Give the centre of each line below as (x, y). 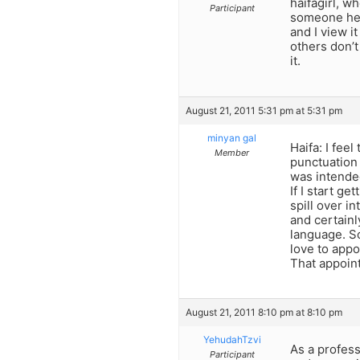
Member (232, 152)
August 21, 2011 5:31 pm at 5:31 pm (264, 110)
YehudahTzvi (232, 340)
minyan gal (232, 137)
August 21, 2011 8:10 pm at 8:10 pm (264, 313)
